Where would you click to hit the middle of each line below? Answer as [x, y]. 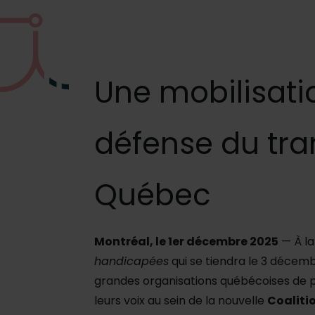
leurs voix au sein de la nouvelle [181, 301]
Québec [153, 195]
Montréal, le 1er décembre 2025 [186, 242]
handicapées [131, 262]
